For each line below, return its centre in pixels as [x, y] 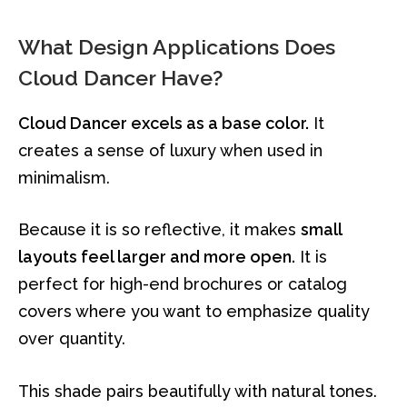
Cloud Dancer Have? [120, 78]
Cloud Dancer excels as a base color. [164, 123]
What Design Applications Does [177, 47]
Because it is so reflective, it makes [159, 230]
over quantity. [72, 339]
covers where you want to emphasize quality [194, 312]
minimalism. [64, 177]
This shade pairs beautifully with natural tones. [198, 392]
